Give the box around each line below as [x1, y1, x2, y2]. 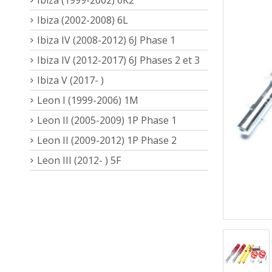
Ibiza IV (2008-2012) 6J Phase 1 [37, 33, 175, 47]
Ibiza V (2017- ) [37, 73, 104, 87]
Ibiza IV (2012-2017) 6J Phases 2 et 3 [37, 53, 200, 67]
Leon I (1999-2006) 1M [37, 93, 138, 107]
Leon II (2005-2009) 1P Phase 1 [37, 113, 177, 127]
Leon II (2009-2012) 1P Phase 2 [37, 133, 177, 147]
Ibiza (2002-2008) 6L [37, 13, 128, 27]
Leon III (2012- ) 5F [37, 153, 121, 167]
